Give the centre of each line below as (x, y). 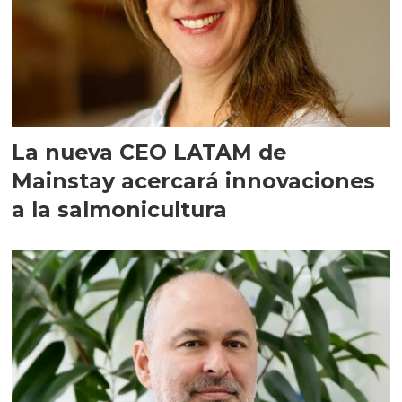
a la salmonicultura (120, 210)
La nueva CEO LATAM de (149, 153)
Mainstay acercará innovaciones (194, 181)
